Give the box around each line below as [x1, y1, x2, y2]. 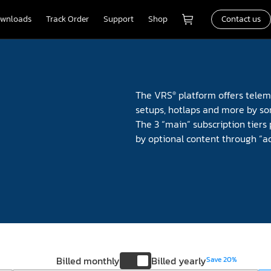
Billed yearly [151, 253, 206, 268]
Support [103, 13, 134, 25]
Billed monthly [56, 253, 120, 268]
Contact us [221, 13, 261, 25]
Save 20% [206, 254, 237, 265]
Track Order [46, 13, 89, 25]
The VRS [135, 88, 172, 102]
